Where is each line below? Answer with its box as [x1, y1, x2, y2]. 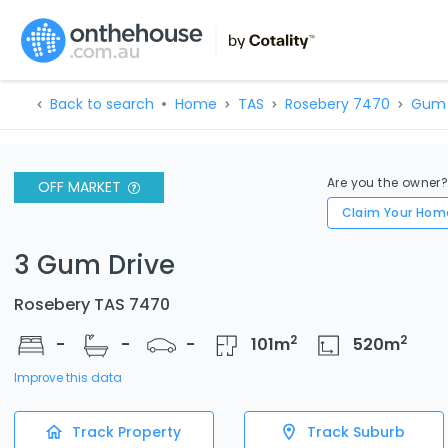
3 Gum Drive [14, 246, 175, 283]
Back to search [49, 94, 154, 114]
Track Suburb [307, 421, 405, 442]
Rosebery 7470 [284, 94, 390, 114]
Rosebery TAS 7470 [14, 292, 170, 316]
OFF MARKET [38, 177, 121, 197]
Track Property [71, 421, 181, 442]
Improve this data [14, 369, 122, 386]
